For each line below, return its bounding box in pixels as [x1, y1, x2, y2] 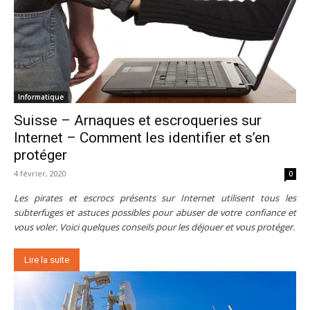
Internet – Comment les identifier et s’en [14, 129, 270, 147]
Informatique [18, 92, 64, 102]
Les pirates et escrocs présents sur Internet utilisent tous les [14, 192, 296, 205]
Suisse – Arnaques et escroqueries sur [14, 112, 262, 129]
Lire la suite [24, 255, 69, 266]
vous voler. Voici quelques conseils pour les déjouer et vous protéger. [14, 221, 295, 234]
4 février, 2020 [14, 168, 66, 179]
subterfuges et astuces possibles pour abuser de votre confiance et [14, 206, 296, 219]
